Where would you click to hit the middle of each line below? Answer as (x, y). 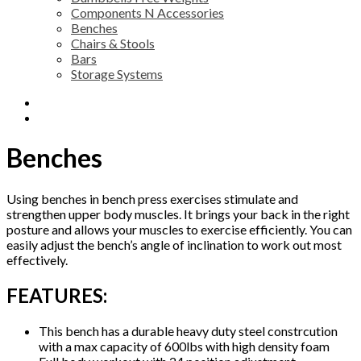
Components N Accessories (147, 12)
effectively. (37, 259)
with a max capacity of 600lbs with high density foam (184, 346)
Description (74, 102)
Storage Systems (117, 73)
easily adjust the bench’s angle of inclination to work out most (174, 244)
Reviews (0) (73, 117)
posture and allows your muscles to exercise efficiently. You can (179, 229)
